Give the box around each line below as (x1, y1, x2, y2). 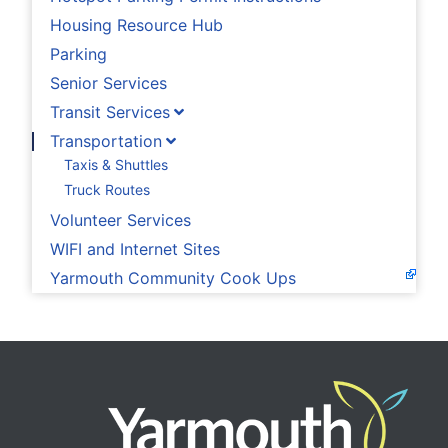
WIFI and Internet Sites (50, 239, 220, 260)
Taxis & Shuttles (64, 155, 168, 173)
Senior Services (50, 73, 167, 94)
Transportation (50, 131, 162, 152)
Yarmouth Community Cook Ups (50, 268, 296, 289)
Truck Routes (64, 180, 150, 198)
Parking (50, 44, 107, 65)
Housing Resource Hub (50, 15, 223, 36)
